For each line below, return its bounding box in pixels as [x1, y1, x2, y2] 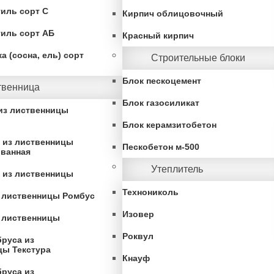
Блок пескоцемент [122, 76, 201, 86]
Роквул [122, 231, 154, 241]
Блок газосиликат [122, 98, 199, 108]
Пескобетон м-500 [122, 142, 199, 152]
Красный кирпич [122, 31, 194, 40]
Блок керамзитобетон [122, 120, 217, 130]
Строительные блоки [151, 53, 245, 63]
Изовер [122, 209, 154, 219]
